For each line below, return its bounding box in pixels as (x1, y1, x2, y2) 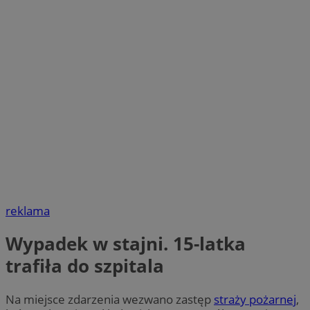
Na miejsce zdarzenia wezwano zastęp (6, 291, 214, 307)
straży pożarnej (214, 291, 296, 307)
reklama (6, 203, 50, 219)
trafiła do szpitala (6, 253, 164, 279)
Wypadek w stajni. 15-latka (6, 231, 246, 257)
